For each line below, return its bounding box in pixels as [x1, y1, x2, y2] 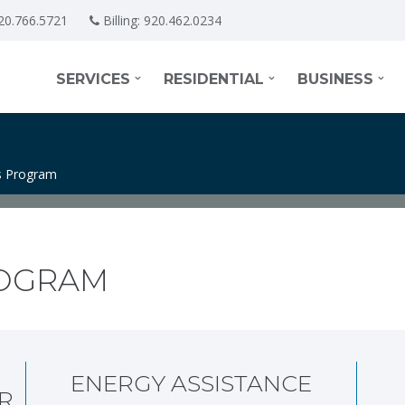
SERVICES [56, 71, 130, 88]
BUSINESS [297, 71, 373, 88]
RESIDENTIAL [164, 71, 264, 88]
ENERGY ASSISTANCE [71, 370, 312, 397]
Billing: [99, 12, 144, 29]
